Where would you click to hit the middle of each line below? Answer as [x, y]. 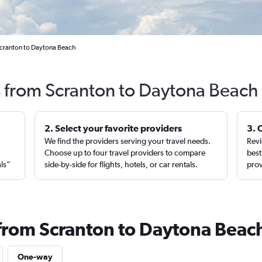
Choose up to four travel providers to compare [125, 153]
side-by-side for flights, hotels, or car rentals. [121, 164]
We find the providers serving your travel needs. [128, 141]
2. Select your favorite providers [113, 128]
